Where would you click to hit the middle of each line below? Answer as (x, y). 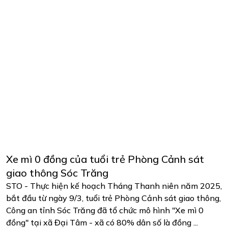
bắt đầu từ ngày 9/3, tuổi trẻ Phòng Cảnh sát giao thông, (113, 198)
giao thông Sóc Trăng (57, 173)
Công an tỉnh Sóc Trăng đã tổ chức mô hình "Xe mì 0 (105, 210)
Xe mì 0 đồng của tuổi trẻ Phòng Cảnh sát (105, 159)
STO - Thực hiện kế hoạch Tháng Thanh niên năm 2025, (114, 186)
